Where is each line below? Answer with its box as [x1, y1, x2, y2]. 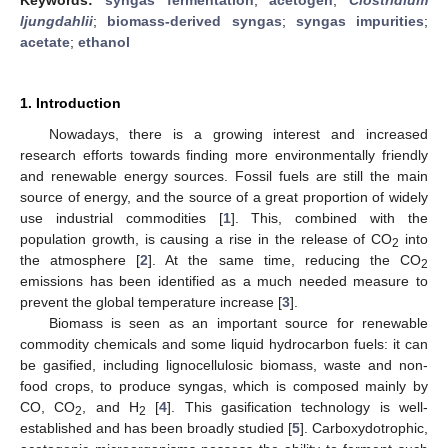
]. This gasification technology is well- [167, 398, 429, 415]
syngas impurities [295, 12, 424, 29]
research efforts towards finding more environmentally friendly [20, 146, 428, 163]
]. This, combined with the [230, 209, 429, 226]
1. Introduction [20, 94, 121, 111]
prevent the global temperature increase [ [20, 293, 282, 310]
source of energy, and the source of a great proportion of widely [20, 188, 428, 205]
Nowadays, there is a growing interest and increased [48, 125, 428, 142]
